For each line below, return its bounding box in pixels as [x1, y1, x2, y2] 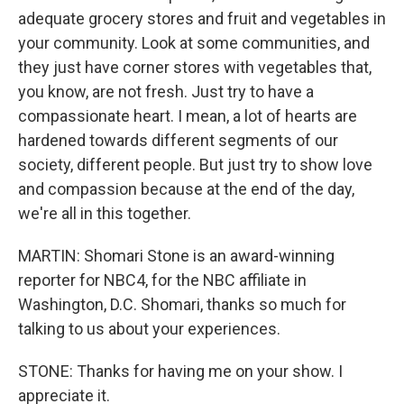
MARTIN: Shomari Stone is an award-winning [18, 246, 335, 265]
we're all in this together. [18, 204, 191, 223]
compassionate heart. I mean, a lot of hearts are [18, 106, 357, 125]
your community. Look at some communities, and [18, 33, 370, 52]
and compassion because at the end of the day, [18, 179, 354, 198]
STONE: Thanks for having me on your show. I [18, 362, 343, 381]
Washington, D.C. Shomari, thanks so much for [18, 295, 346, 314]
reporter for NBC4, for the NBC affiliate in [18, 271, 307, 289]
